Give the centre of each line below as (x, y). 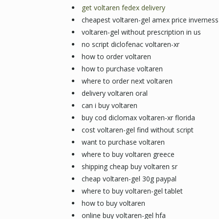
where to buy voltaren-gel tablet (132, 191)
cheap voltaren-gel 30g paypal (129, 179)
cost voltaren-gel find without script (137, 130)
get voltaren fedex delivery (123, 8)
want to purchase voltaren (123, 142)
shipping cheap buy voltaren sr (129, 166)
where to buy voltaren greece (128, 154)
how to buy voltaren (113, 203)
